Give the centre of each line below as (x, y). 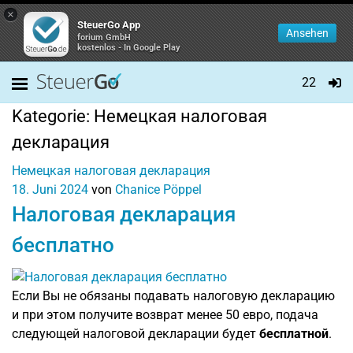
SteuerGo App (109, 25)
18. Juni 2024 (50, 190)
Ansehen (307, 33)
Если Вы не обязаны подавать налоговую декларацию (173, 295)
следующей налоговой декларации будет (136, 333)
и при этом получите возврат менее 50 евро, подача (165, 314)
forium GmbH (104, 37)
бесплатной (294, 333)
